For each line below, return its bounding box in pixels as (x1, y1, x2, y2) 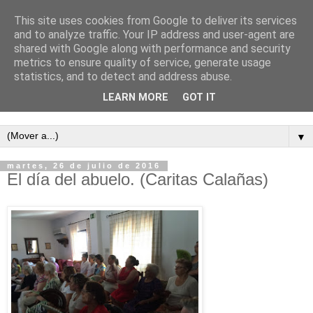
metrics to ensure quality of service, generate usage (14, 56, 271, 69)
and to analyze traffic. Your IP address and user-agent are (14, 28, 295, 41)
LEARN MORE (103, 92, 168, 104)
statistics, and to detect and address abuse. (14, 70, 232, 83)
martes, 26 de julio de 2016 (7, 161, 161, 170)
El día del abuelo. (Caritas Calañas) (7, 170, 268, 189)
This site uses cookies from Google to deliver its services (14, 14, 297, 27)
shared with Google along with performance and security (14, 42, 291, 55)
